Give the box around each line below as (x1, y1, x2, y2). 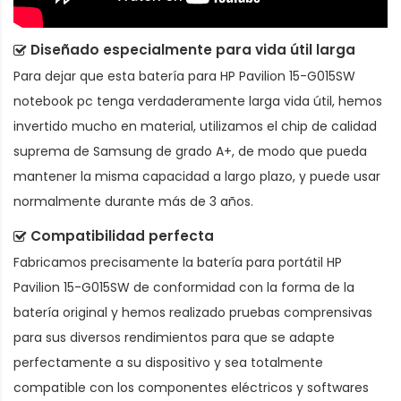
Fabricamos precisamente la (13, 253, 197, 272)
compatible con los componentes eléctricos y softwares (13, 379, 369, 397)
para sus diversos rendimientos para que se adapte (13, 328, 335, 347)
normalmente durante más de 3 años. (13, 192, 253, 211)
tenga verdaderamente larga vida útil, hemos (93, 92, 382, 111)
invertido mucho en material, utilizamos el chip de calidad (13, 117, 377, 136)
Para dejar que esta (13, 67, 139, 86)
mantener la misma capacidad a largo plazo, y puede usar (13, 167, 380, 186)
